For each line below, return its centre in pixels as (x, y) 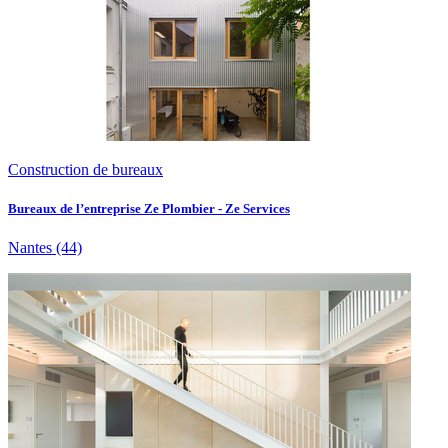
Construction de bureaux (85, 169)
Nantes (30, 248)
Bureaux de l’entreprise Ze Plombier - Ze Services (149, 209)
